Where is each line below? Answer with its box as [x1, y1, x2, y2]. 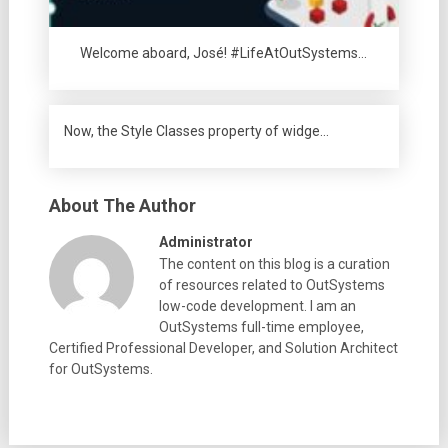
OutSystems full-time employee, [158, 318, 364, 335]
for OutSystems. [48, 360, 153, 377]
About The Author [48, 194, 196, 216]
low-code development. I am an [158, 297, 356, 314]
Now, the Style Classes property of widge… [63, 122, 329, 139]
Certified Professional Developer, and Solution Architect [48, 339, 398, 356]
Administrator [158, 233, 253, 250]
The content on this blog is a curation [158, 255, 390, 272]
